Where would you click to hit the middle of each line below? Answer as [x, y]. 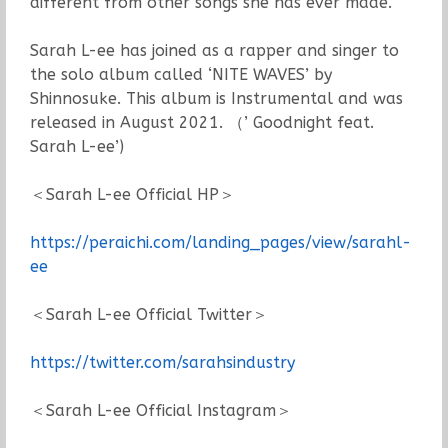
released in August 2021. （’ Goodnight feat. [201, 122]
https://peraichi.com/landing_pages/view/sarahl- [220, 242]
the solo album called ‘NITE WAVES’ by [180, 74]
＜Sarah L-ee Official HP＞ [132, 194]
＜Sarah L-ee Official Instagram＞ [160, 410]
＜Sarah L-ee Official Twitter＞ [148, 314]
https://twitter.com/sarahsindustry [162, 362]
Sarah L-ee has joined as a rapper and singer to [214, 50]
